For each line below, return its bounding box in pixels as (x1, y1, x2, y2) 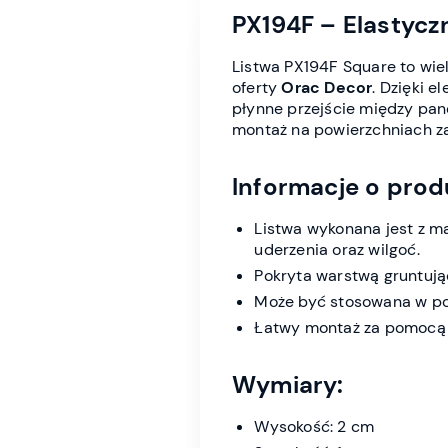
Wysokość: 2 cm (254, 416, 375, 438)
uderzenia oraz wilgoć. (254, 239, 420, 261)
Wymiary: (232, 369, 344, 401)
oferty (232, 77, 282, 99)
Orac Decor (281, 77, 373, 99)
